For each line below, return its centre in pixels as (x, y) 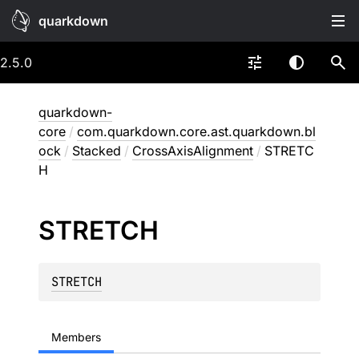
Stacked (97, 151)
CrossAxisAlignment (193, 151)
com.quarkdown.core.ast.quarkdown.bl (196, 131)
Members (76, 337)
